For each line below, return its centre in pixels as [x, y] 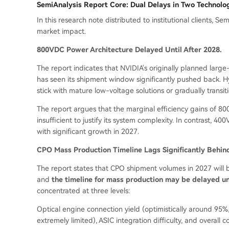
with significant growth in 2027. [88, 132]
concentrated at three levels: [84, 191]
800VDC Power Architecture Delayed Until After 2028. [129, 50]
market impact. [61, 31]
